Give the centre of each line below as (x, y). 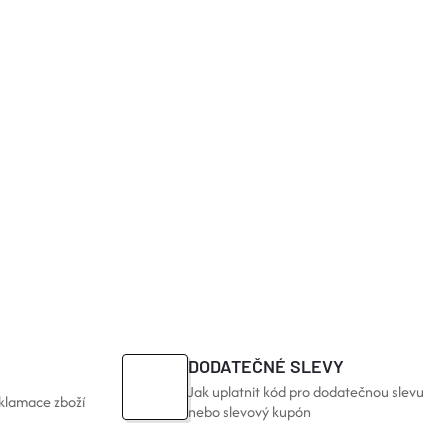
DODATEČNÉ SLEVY (266, 365)
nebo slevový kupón (249, 411)
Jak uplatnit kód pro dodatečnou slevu (306, 391)
